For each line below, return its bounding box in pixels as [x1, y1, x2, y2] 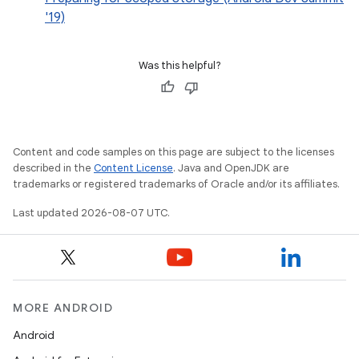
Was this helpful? [138, 58, 221, 72]
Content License [94, 161, 173, 175]
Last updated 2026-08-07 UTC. [13, 206, 170, 220]
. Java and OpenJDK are [173, 161, 289, 175]
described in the [13, 161, 94, 175]
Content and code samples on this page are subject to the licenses [13, 145, 334, 159]
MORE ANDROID [13, 301, 113, 315]
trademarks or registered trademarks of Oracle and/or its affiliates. [13, 177, 340, 191]
